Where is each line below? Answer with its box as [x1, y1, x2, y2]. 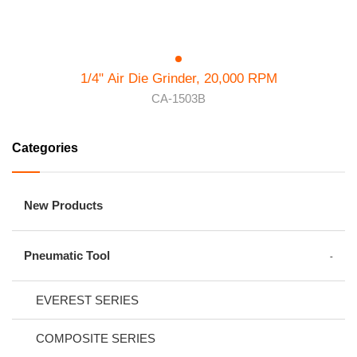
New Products [24, 198, 103, 212]
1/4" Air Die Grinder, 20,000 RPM [80, 70, 277, 86]
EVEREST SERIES [36, 292, 139, 307]
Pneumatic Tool [24, 248, 110, 262]
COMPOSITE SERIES [36, 331, 155, 345]
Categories [12, 140, 78, 155]
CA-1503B [151, 91, 206, 105]
